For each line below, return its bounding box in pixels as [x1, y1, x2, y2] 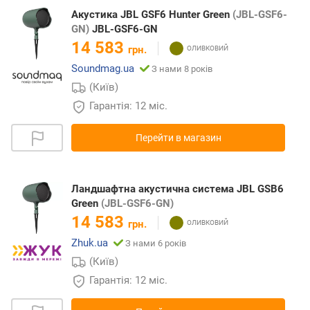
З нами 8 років [152, 64, 212, 75]
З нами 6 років [125, 238, 186, 249]
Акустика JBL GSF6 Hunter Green [71, 8, 232, 21]
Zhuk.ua [71, 237, 108, 250]
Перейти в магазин [135, 132, 221, 144]
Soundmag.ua [71, 62, 134, 75]
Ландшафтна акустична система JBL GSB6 [71, 183, 284, 196]
